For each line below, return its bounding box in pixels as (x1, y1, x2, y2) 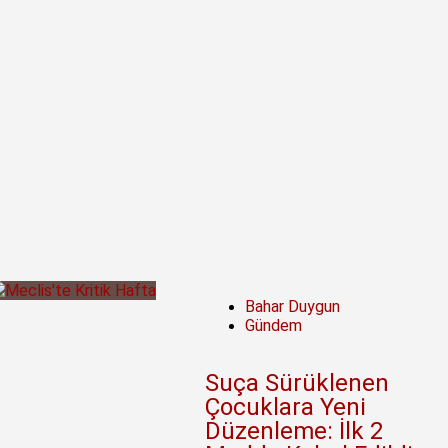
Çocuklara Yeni (205, 393, 367, 422)
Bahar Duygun (245, 297, 341, 317)
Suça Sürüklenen (205, 369, 390, 398)
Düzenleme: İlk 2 (205, 417, 384, 446)
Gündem (245, 316, 303, 336)
